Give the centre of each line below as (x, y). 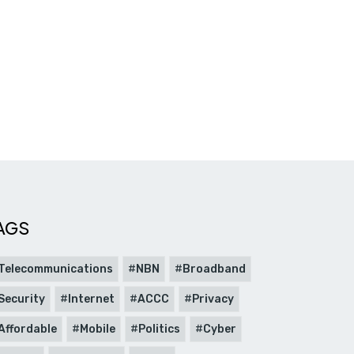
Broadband (214, 269)
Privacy (213, 299)
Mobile (97, 329)
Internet (91, 299)
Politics (159, 329)
